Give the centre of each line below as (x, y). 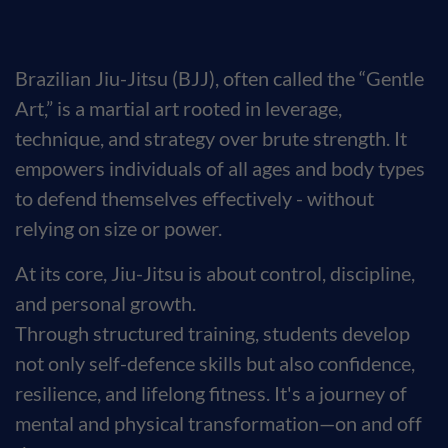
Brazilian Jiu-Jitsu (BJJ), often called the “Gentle (219, 78)
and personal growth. (105, 303)
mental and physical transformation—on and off (218, 423)
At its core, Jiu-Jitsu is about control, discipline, (215, 273)
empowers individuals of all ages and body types (220, 168)
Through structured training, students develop (212, 333)
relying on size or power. (118, 228)
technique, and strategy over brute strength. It (211, 138)
